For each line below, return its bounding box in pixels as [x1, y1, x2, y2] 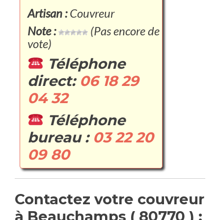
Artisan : [27, 6, 67, 20]
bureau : [27, 129, 93, 146]
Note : [27, 24, 56, 38]
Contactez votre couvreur [15, 191, 204, 208]
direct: [27, 72, 80, 89]
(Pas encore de [88, 24, 160, 38]
